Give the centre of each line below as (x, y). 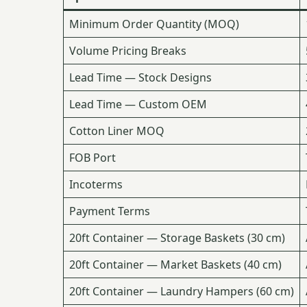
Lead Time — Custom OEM (138, 105)
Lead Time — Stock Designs (140, 78)
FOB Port (93, 158)
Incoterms (96, 185)
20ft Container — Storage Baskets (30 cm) (177, 238)
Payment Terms (110, 211)
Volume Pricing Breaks (128, 51)
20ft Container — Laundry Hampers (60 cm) (182, 292)
